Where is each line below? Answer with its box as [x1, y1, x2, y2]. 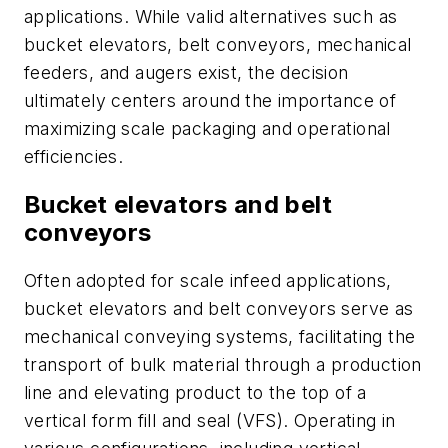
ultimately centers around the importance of [24, 90, 397, 112]
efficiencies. [24, 146, 129, 168]
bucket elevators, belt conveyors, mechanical [24, 34, 412, 56]
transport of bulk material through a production [24, 353, 422, 375]
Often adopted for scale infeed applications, [24, 269, 392, 291]
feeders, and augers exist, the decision [24, 62, 349, 84]
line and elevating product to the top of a [24, 381, 367, 403]
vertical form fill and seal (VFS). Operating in [24, 409, 396, 431]
